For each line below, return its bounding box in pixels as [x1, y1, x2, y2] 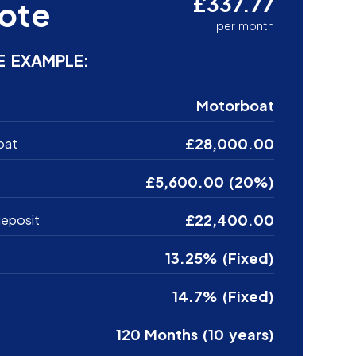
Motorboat [195, 95, 274, 114]
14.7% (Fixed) [172, 286, 274, 305]
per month [215, 18, 274, 33]
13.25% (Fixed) [165, 248, 274, 267]
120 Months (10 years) [115, 324, 274, 343]
